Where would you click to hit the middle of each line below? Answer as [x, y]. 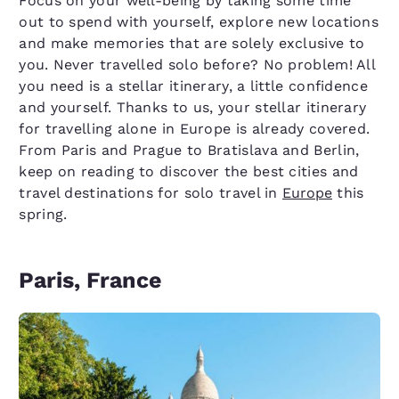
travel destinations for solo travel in [151, 193]
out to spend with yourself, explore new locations [199, 22]
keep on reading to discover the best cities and [189, 171]
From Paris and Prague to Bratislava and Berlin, [189, 150]
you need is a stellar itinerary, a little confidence [193, 86]
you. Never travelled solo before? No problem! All [197, 65]
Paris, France [90, 280]
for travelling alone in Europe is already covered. [195, 129]
